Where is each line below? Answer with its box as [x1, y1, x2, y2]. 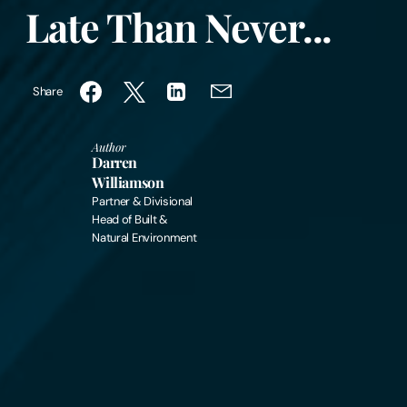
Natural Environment [92, 230, 197, 246]
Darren [92, 153, 138, 173]
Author [92, 139, 127, 155]
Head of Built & [92, 212, 168, 228]
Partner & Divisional [92, 194, 194, 210]
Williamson [92, 173, 164, 193]
